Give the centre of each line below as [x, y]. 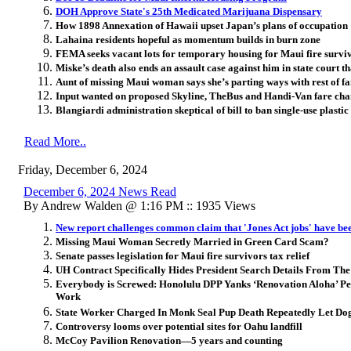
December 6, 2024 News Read [100, 191]
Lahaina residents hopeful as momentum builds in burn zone [188, 39]
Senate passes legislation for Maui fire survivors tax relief [183, 255]
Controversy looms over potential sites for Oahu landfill [179, 326]
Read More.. [55, 141]
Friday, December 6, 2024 [83, 169]
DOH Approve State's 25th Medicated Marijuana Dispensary [189, 11]
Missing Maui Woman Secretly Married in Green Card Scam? [192, 241]
